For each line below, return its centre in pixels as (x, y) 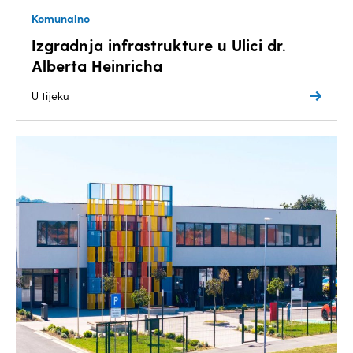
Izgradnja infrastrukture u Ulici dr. (159, 45)
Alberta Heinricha (97, 65)
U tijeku (50, 96)
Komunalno (61, 19)
